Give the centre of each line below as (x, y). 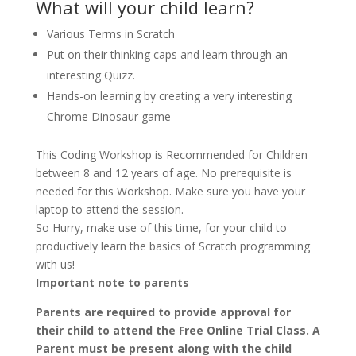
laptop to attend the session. (109, 209)
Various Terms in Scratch (110, 34)
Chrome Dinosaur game (108, 116)
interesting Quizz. (91, 75)
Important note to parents (112, 282)
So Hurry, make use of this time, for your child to (161, 228)
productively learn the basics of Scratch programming (172, 246)
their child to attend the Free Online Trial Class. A (178, 330)
